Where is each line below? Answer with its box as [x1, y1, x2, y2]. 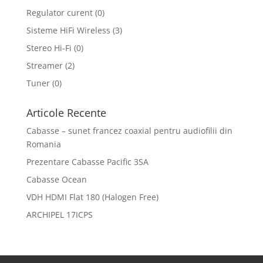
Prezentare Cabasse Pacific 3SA [26, 156, 149, 167]
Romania [26, 138, 61, 150]
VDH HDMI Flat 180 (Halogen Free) [26, 191, 159, 203]
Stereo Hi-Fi [26, 42, 72, 53]
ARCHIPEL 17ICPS [26, 208, 93, 220]
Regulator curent [26, 6, 93, 18]
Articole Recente [26, 105, 106, 120]
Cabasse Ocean [26, 173, 87, 185]
